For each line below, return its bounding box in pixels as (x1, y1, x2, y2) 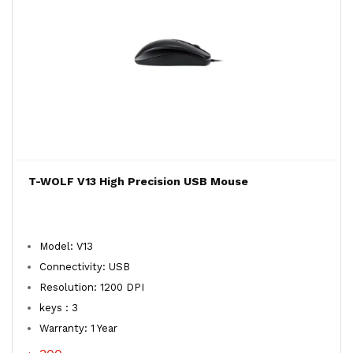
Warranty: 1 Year (39, 322, 121, 334)
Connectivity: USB (39, 261, 130, 273)
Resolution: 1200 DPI (39, 281, 144, 293)
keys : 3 (39, 302, 78, 314)
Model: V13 (39, 240, 93, 252)
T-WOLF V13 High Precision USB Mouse (28, 175, 249, 188)
